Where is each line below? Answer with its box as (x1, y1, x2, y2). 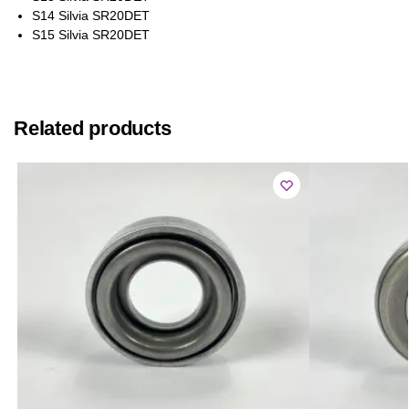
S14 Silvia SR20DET (32, 7, 150, 23)
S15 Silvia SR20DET (32, 26, 150, 42)
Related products (14, 117, 172, 141)
